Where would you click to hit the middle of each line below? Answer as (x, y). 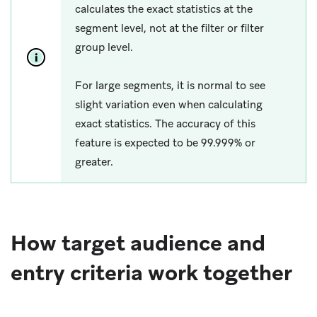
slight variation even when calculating (169, 104)
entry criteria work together (151, 272)
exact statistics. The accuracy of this (165, 123)
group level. (104, 47)
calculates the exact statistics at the (164, 9)
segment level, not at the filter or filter (169, 28)
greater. (94, 162)
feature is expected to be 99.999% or (165, 143)
